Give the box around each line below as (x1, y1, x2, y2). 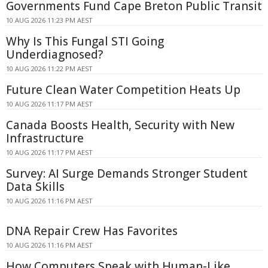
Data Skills (6, 179, 65, 194)
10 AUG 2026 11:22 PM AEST (6, 64, 93, 73)
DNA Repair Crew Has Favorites (6, 223, 178, 239)
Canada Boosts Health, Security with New (6, 117, 234, 133)
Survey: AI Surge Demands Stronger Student (6, 166, 248, 181)
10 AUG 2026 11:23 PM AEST (6, 16, 93, 25)
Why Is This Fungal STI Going (6, 33, 164, 49)
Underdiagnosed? (6, 47, 103, 62)
